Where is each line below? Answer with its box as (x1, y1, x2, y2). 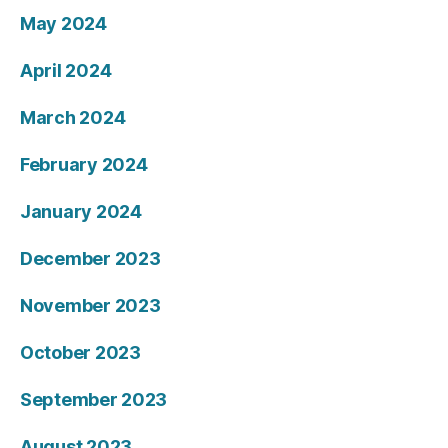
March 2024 (20, 107, 126, 128)
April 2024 (20, 60, 112, 81)
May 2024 (20, 13, 107, 34)
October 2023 (20, 342, 141, 363)
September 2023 (20, 389, 168, 410)
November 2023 (20, 295, 161, 316)
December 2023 (20, 248, 161, 269)
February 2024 (20, 154, 148, 175)
